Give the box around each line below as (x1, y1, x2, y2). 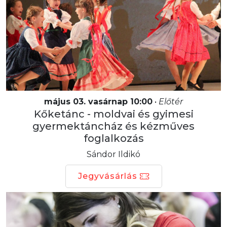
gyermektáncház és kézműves (32, 120, 195, 132)
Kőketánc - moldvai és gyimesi (33, 107, 194, 120)
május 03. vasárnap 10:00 (44, 96, 153, 106)
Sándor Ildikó (87, 149, 140, 159)
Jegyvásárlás (78, 171, 137, 181)
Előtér (159, 96, 183, 106)
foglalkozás (83, 132, 144, 144)
